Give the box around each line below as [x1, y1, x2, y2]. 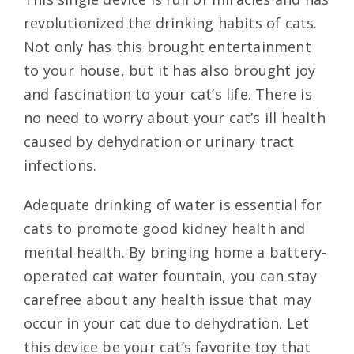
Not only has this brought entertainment [24, 37, 311, 57]
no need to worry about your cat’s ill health [24, 108, 326, 128]
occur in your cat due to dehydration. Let [24, 314, 310, 333]
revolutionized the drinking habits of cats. [24, 13, 318, 33]
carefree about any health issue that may [24, 290, 312, 310]
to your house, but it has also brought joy [24, 61, 316, 81]
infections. [24, 156, 97, 175]
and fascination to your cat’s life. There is [24, 85, 312, 104]
